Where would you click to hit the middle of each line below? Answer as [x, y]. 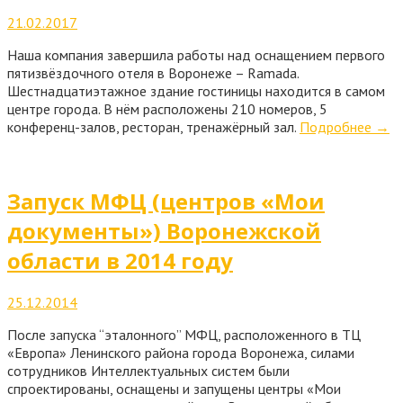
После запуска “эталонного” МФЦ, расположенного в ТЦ [184, 334]
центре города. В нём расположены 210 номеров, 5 [167, 108]
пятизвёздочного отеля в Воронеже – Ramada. [153, 72]
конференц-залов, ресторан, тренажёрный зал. [153, 126]
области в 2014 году [120, 260]
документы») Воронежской [164, 230]
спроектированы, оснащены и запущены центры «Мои [174, 388]
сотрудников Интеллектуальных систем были [148, 370]
